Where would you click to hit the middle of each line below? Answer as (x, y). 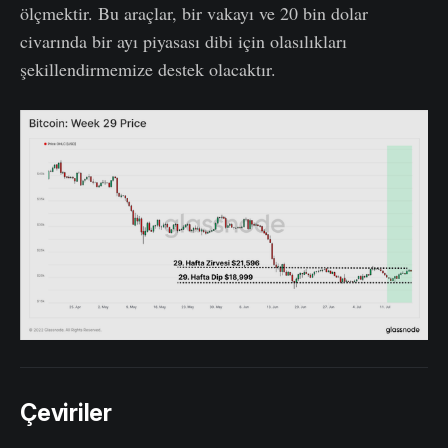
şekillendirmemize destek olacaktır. (148, 69)
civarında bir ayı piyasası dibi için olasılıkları (183, 41)
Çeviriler (66, 413)
